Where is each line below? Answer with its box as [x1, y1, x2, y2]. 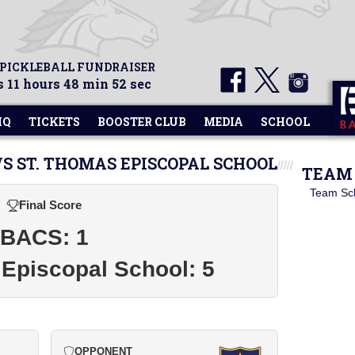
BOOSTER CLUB [97, 114, 186, 129]
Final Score [19, 198, 82, 212]
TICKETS [29, 114, 80, 129]
